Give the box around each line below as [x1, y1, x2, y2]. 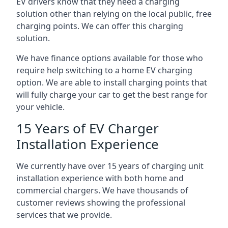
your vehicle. [16, 101, 65, 112]
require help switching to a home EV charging [16, 65, 192, 76]
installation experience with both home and [16, 173, 184, 184]
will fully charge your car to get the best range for [16, 89, 208, 100]
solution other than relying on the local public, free [16, 8, 212, 19]
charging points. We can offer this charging [16, 20, 183, 32]
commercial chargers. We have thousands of [16, 185, 188, 196]
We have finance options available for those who [16, 52, 203, 64]
